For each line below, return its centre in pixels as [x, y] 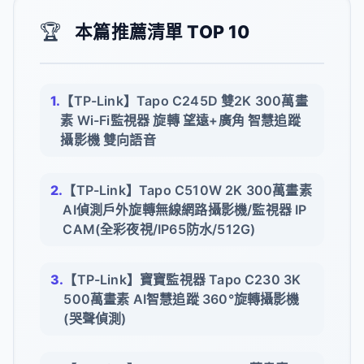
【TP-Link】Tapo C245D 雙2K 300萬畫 [184, 100]
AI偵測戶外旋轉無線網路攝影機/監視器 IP [185, 209]
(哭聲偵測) [95, 318]
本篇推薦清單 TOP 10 [162, 32]
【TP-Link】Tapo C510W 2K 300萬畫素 [187, 190]
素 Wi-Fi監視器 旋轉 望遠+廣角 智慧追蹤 [180, 120]
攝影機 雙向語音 [108, 139]
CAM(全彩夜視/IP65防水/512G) [159, 229]
